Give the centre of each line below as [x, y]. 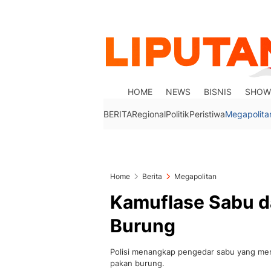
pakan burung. [137, 263]
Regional [149, 114]
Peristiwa [207, 114]
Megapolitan [195, 176]
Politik [178, 114]
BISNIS [218, 92]
